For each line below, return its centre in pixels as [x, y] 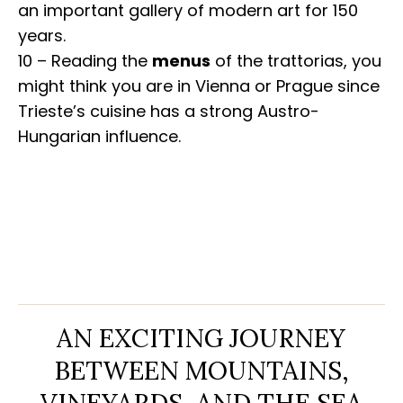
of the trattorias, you [296, 61]
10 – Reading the [85, 61]
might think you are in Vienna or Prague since [199, 86]
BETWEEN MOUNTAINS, [201, 371]
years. [42, 36]
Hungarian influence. [99, 136]
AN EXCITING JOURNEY [201, 338]
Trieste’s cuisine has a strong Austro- [169, 111]
